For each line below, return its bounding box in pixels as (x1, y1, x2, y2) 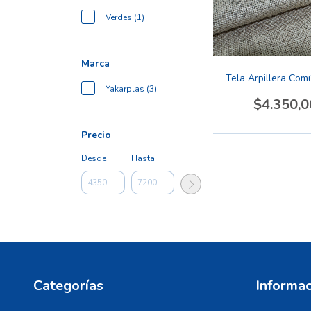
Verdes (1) (106, 12, 144, 23)
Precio (81, 128, 111, 142)
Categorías (33, 276, 103, 295)
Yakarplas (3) (106, 83, 157, 94)
